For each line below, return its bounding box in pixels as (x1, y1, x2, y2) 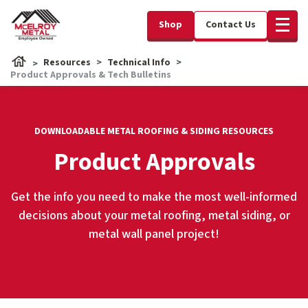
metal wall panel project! (89, 225, 219, 243)
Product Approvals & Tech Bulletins (10, 68, 171, 82)
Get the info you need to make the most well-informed (11, 188, 297, 206)
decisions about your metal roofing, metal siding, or (18, 207, 290, 224)
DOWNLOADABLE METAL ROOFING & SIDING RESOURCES (34, 124, 274, 138)
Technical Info (107, 56, 170, 69)
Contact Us (206, 17, 256, 32)
